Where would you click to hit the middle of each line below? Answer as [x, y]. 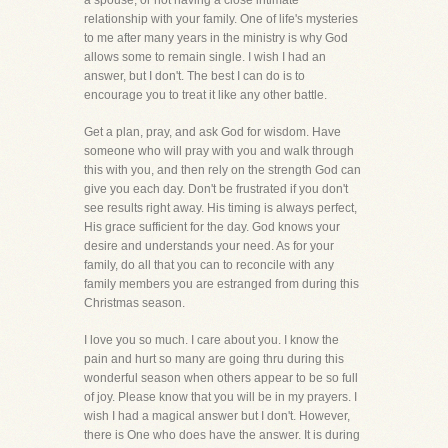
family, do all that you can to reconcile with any [209, 265]
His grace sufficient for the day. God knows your [212, 227]
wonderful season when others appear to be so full [221, 378]
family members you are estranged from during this [221, 284]
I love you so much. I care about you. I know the [211, 340]
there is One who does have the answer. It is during [222, 435]
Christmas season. [134, 303]
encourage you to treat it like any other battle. [205, 95]
